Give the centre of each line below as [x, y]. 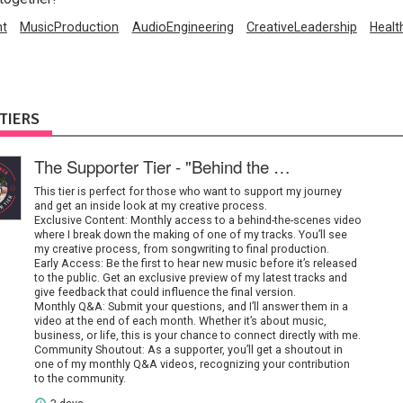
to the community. [80, 379]
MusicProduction [70, 27]
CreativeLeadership [301, 27]
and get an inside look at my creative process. [150, 206]
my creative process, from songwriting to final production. [181, 249]
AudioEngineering [183, 27]
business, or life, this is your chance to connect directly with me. [197, 336]
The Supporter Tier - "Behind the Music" [282, 166]
